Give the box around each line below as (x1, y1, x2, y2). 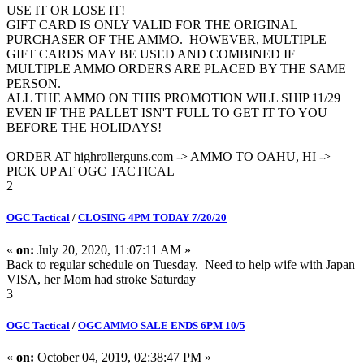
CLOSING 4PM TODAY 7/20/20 (78, 211, 227, 224)
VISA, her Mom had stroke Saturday (6, 271, 196, 286)
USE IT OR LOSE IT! (6, 3, 128, 18)
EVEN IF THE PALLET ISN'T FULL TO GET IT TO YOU (6, 106, 327, 120)
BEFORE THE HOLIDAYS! (6, 120, 162, 135)
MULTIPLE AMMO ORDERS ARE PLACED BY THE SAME (6, 62, 346, 76)
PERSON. (6, 76, 61, 91)
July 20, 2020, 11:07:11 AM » (34, 242, 191, 257)
